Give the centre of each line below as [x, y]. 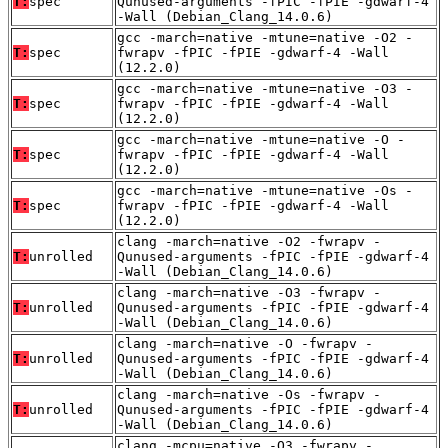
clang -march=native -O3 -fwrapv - [249, 293]
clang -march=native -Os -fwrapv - [249, 395]
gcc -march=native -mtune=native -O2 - [265, 38]
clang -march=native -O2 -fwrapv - [249, 242]
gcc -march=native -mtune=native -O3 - [265, 89]
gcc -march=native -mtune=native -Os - [265, 191]
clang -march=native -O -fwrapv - [245, 344]
